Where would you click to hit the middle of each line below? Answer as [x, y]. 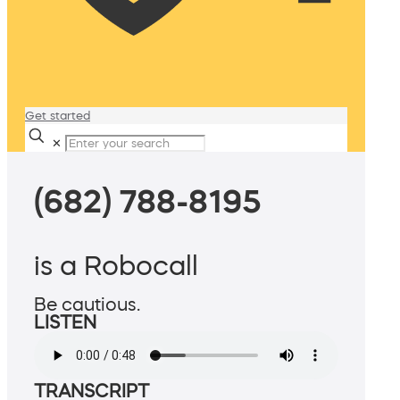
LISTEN [65, 323]
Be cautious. [87, 305]
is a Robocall [116, 266]
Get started [58, 116]
